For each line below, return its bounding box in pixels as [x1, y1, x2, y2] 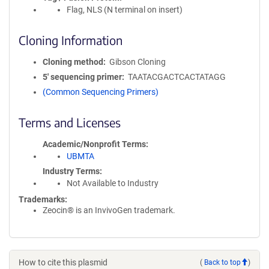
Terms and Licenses [19, 115, 121, 130]
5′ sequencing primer [43, 72, 122, 82]
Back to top [204, 258, 241, 267]
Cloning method [43, 57, 103, 67]
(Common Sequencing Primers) [43, 87, 159, 97]
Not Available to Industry [67, 178, 159, 188]
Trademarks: [19, 195, 67, 204]
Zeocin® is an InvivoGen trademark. [43, 205, 175, 215]
